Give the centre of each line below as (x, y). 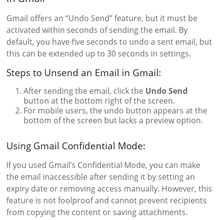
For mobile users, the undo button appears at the (116, 110)
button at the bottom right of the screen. (99, 100)
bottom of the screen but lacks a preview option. (113, 120)
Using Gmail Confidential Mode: (76, 146)
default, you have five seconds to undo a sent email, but (110, 41)
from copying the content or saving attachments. (97, 212)
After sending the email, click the (85, 91)
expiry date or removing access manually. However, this (110, 188)
